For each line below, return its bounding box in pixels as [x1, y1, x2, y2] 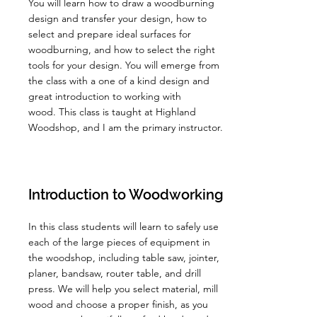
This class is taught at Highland [59, 105, 196, 118]
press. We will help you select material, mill [28, 282, 218, 295]
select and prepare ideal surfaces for [28, 28, 191, 40]
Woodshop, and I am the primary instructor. [28, 121, 223, 134]
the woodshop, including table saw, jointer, [28, 251, 219, 264]
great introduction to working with [28, 90, 181, 103]
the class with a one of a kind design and [28, 74, 209, 87]
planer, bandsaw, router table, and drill [28, 267, 201, 279]
